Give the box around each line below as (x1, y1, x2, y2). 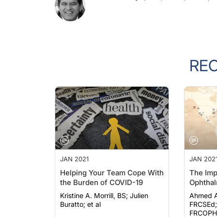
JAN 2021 (60, 145, 89, 153)
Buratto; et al (60, 190, 101, 199)
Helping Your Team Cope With (60, 158, 164, 168)
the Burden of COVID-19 (60, 168, 143, 177)
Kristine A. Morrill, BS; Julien (60, 182, 130, 190)
